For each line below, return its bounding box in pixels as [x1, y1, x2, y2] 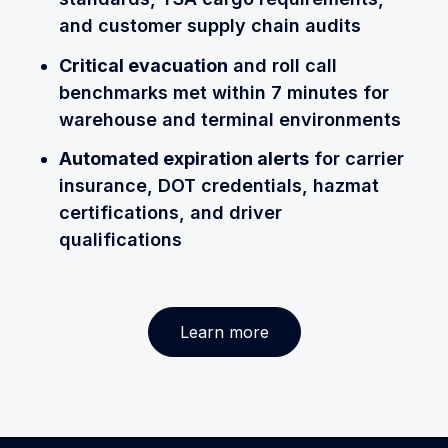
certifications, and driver [58, 202, 282, 224]
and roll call [227, 54, 337, 76]
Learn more [179, 321, 269, 342]
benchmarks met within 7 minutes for [58, 81, 389, 103]
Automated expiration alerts [58, 148, 309, 170]
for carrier [308, 148, 404, 170]
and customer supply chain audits [58, 15, 361, 37]
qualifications [58, 229, 182, 251]
